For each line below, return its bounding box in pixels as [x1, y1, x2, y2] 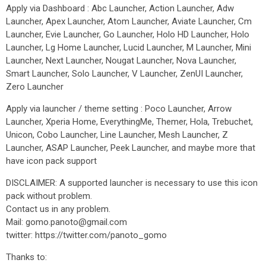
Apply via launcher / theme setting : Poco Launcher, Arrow [6, 103, 232, 114]
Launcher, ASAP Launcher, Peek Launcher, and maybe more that [6, 142, 255, 153]
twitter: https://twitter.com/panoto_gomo [6, 230, 167, 240]
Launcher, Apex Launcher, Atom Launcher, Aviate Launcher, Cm [6, 16, 252, 27]
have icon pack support [6, 156, 97, 166]
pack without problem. [6, 191, 92, 201]
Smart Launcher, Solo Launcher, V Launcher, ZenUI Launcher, [6, 68, 243, 79]
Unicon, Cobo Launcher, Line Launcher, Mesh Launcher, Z [6, 129, 228, 140]
